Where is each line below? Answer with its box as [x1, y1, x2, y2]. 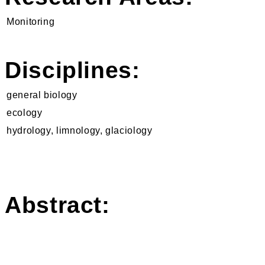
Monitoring [7, 16, 55, 27]
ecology [7, 107, 43, 118]
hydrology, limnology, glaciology [7, 125, 153, 135]
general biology [7, 89, 77, 100]
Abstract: [5, 192, 110, 218]
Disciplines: [5, 57, 140, 83]
